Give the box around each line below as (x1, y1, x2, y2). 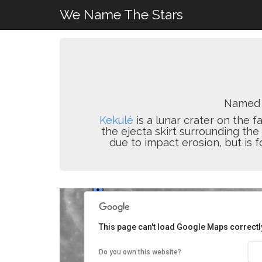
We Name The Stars (60, 6, 183, 22)
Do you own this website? (99, 248, 182, 256)
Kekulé (99, 114, 133, 126)
